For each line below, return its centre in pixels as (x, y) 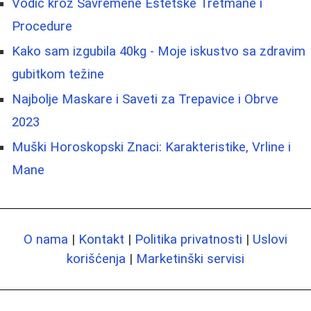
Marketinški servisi (190, 259)
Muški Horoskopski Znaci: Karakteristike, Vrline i (151, 147)
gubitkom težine (58, 74)
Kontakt (101, 239)
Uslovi (270, 239)
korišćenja (96, 259)
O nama (46, 239)
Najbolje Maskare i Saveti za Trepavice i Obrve (145, 99)
